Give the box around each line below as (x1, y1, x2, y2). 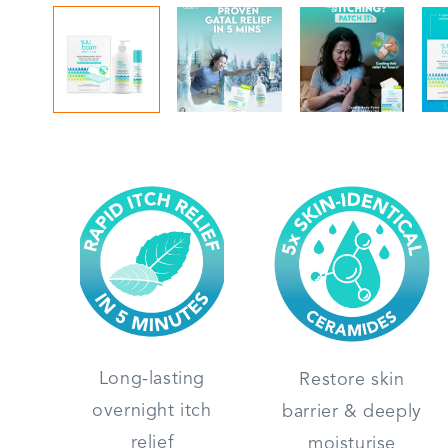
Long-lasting (98, 369, 206, 388)
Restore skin (299, 370, 405, 389)
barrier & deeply (282, 402, 422, 421)
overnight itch (92, 401, 212, 420)
